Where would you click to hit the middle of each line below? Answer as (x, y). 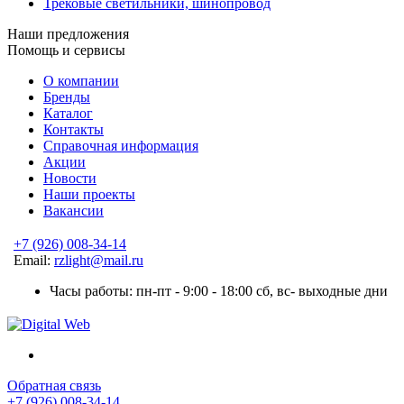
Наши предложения (68, 33)
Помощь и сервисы (66, 50)
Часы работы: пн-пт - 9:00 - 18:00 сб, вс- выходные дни (219, 290)
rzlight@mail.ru (99, 260)
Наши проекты (89, 194)
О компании (81, 80)
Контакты (73, 129)
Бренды (67, 96)
